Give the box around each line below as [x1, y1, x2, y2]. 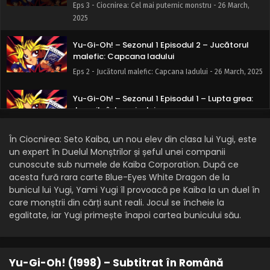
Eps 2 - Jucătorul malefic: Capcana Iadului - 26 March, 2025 [73, 67, 263, 76]
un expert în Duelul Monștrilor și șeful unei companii [9, 146, 225, 158]
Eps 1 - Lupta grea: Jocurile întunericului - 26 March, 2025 [73, 121, 257, 130]
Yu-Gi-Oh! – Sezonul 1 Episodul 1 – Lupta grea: [73, 93, 253, 104]
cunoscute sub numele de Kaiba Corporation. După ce [9, 159, 239, 171]
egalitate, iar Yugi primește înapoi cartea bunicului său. [9, 209, 241, 221]
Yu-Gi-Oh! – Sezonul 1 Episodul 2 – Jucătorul [73, 39, 249, 51]
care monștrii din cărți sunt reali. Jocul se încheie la [9, 196, 224, 209]
